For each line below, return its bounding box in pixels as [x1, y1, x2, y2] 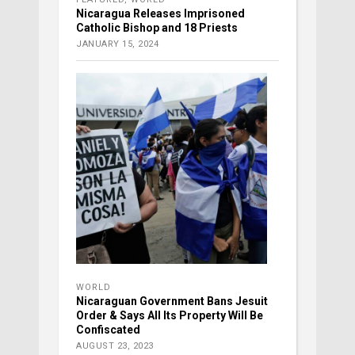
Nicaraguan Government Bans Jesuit [76, 294, 268, 307]
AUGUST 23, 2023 [76, 340, 154, 351]
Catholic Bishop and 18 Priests [76, 21, 238, 34]
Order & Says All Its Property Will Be [76, 308, 263, 322]
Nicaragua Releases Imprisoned [76, 6, 245, 20]
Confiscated [76, 323, 140, 336]
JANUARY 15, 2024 [76, 38, 158, 49]
